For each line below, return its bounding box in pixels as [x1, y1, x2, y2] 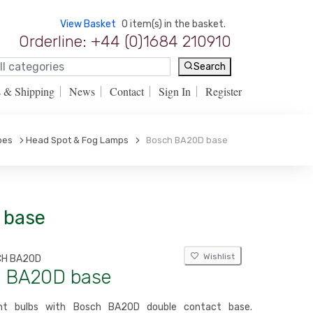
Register [205, 84, 242, 99]
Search [194, 61, 226, 73]
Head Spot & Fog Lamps [26, 135, 129, 145]
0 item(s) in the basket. [122, 18, 226, 30]
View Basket [60, 18, 116, 30]
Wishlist [199, 252, 235, 261]
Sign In [159, 84, 191, 99]
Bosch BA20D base [142, 135, 228, 145]
